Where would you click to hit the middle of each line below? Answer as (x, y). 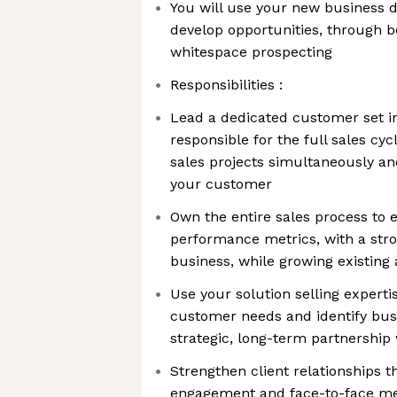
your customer (221, 184)
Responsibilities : (226, 85)
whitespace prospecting (251, 52)
